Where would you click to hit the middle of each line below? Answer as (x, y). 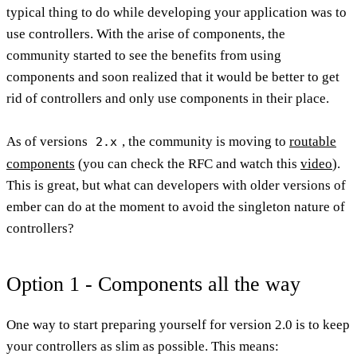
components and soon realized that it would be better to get (173, 76)
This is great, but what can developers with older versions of (176, 185)
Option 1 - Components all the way (153, 284)
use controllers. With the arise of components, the (146, 33)
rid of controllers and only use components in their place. (168, 98)
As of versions (49, 141)
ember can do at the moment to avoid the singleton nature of (176, 206)
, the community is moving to (206, 141)
